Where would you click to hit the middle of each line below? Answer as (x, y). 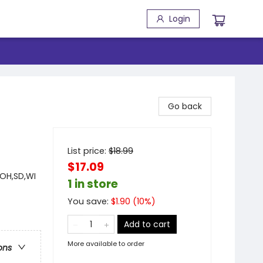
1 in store (93, 184)
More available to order (106, 244)
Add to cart (147, 224)
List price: (88, 151)
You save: (89, 201)
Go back (185, 106)
